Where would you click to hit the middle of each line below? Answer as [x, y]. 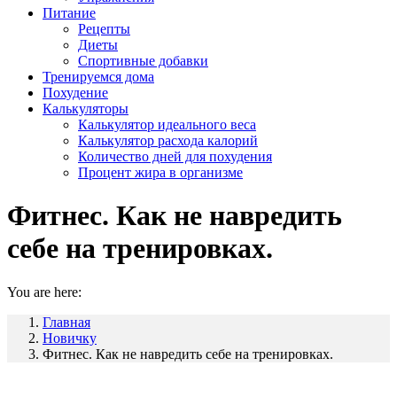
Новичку [70, 338]
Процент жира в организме [160, 172]
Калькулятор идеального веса [167, 125]
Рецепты [104, 29]
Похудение [75, 93]
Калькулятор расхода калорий [168, 140]
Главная [66, 322]
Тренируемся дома [98, 77]
